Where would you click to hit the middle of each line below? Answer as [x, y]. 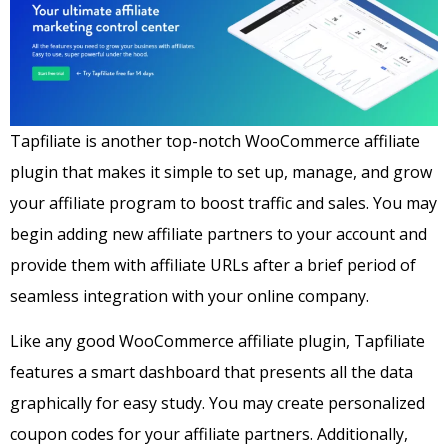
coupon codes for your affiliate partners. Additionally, [209, 434]
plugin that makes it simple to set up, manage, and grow [221, 171]
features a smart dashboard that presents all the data [211, 372]
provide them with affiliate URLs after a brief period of [213, 264]
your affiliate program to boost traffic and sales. [191, 202]
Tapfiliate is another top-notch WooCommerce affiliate [215, 140]
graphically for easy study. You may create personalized [217, 403]
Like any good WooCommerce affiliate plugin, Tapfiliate [217, 341]
